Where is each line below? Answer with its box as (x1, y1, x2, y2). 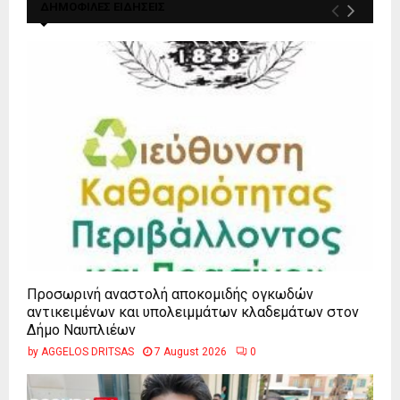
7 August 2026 (154, 346, 227, 359)
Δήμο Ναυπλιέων (27, 321, 136, 339)
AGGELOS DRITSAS (41, 346, 134, 359)
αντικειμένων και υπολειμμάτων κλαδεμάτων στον (27, 304, 359, 321)
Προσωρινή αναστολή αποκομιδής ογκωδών (27, 286, 313, 304)
